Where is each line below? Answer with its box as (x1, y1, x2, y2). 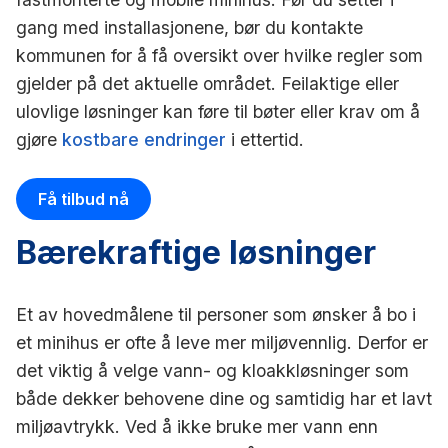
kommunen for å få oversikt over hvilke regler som (16, 44, 423, 66)
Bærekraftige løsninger (16, 232, 376, 272)
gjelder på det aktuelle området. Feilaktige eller (16, 72, 399, 94)
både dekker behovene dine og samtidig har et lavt (16, 387, 432, 409)
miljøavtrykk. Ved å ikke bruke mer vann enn (16, 415, 378, 437)
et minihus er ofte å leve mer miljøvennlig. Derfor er (16, 331, 428, 353)
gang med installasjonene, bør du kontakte (16, 16, 363, 38)
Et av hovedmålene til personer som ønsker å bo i (16, 303, 416, 325)
